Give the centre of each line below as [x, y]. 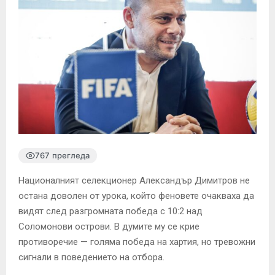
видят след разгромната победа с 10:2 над [110, 211]
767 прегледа [63, 155]
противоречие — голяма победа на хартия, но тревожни [137, 242]
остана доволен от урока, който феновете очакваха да [136, 196]
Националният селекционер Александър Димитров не [134, 180]
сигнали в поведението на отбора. [91, 257]
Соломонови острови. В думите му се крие [109, 226]
